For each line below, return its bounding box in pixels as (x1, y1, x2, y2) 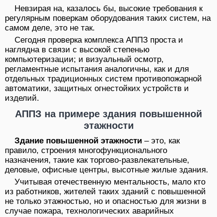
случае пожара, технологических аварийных (5, 206, 174, 216)
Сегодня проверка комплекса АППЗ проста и (15, 35, 183, 45)
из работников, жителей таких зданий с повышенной (5, 187, 206, 197)
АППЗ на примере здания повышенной (15, 108, 202, 120)
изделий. (5, 93, 39, 103)
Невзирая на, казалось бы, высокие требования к (15, 4, 202, 14)
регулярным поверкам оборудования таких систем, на (5, 14, 211, 23)
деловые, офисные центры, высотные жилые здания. (5, 165, 208, 175)
